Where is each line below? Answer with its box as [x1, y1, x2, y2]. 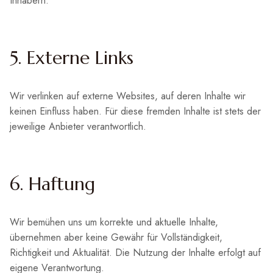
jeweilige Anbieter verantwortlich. [10, 119, 146, 133]
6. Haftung [10, 172, 95, 195]
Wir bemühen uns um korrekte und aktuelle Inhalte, [10, 215, 218, 229]
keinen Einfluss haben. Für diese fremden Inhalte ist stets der [10, 104, 261, 118]
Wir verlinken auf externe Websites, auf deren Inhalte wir [10, 89, 246, 103]
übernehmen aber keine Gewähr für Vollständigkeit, [10, 230, 222, 244]
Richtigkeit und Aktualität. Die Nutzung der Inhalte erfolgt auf [10, 246, 261, 260]
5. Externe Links [10, 46, 133, 69]
